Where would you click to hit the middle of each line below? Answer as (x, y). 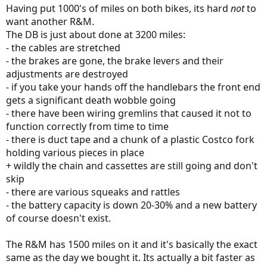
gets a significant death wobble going (91, 100)
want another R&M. (50, 21)
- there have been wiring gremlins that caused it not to (129, 113)
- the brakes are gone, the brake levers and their (115, 61)
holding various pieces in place (75, 153)
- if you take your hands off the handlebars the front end (133, 87)
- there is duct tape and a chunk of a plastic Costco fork (130, 139)
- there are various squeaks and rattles (93, 192)
